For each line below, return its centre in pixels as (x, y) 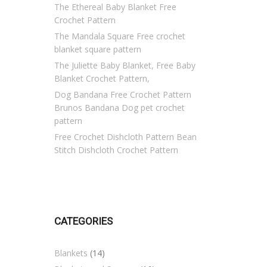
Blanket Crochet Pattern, (102, 78)
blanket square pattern (98, 49)
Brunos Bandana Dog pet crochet (119, 108)
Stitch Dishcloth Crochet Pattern (116, 150)
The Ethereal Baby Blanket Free (115, 7)
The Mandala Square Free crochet (120, 36)
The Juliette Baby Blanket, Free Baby (125, 65)
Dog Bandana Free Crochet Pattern (123, 94)
